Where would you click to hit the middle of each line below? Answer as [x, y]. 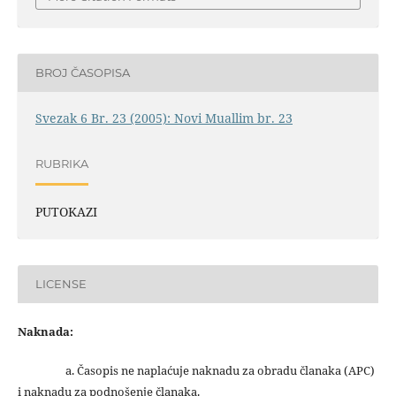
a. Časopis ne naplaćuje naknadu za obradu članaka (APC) [196, 370]
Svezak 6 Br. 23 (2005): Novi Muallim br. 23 [164, 118]
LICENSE [61, 284]
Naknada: [45, 331]
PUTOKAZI [66, 211]
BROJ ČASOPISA [82, 73]
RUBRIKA [61, 164]
